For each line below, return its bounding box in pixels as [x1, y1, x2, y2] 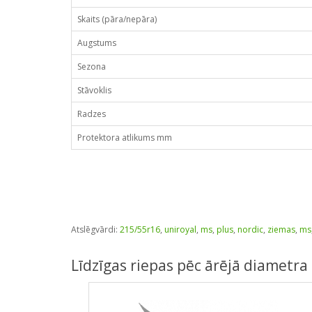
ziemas [267, 224, 295, 235]
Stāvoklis [77, 84, 111, 96]
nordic [237, 224, 263, 235]
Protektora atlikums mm [77, 132, 172, 143]
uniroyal [164, 224, 196, 235]
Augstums [77, 37, 116, 49]
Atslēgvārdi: [71, 224, 120, 235]
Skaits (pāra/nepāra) [77, 13, 157, 25]
